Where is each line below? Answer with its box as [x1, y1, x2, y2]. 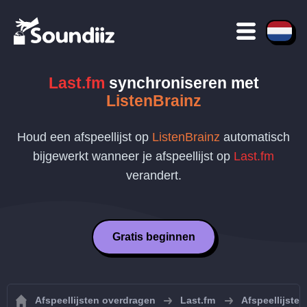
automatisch [220, 130, 290, 144]
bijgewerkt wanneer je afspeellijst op [33, 149, 234, 163]
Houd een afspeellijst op [17, 130, 152, 144]
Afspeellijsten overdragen [35, 295, 156, 306]
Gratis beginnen [112, 231, 195, 243]
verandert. [125, 169, 182, 182]
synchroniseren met [104, 74, 259, 92]
